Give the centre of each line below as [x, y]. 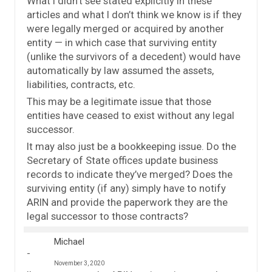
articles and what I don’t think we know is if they [134, 15]
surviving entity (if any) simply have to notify [126, 189]
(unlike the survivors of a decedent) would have [134, 57]
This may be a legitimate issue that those [119, 102]
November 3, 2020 [79, 263]
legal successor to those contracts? [107, 216]
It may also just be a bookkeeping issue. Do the [131, 147]
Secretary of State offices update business [122, 161]
